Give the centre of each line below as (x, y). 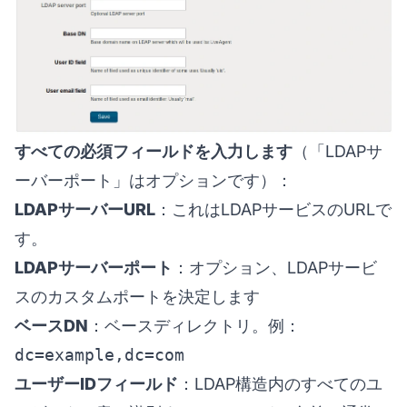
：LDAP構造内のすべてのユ (280, 383)
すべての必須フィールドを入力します (154, 151)
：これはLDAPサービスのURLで (273, 209)
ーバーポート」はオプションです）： (154, 180)
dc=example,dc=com (99, 354)
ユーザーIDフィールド (96, 383)
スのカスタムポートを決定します (137, 296)
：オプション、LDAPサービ (275, 267)
